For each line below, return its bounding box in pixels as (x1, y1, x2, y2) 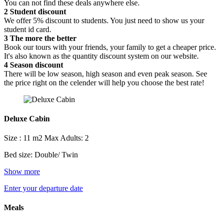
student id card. (4, 25, 51, 34)
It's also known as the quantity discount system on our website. (4, 51, 199, 60)
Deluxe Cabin (4, 114, 50, 123)
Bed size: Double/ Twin (4, 150, 78, 159)
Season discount (8, 60, 63, 69)
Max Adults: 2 (44, 134, 89, 143)
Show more (4, 167, 40, 176)
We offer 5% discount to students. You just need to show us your (4, 16, 204, 25)
